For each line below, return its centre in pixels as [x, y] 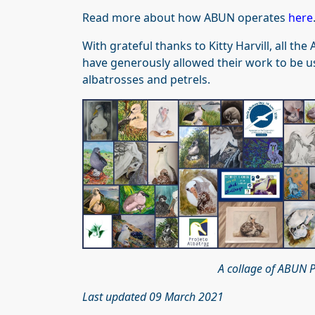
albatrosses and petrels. [146, 79]
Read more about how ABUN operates [185, 17]
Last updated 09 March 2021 [153, 297]
